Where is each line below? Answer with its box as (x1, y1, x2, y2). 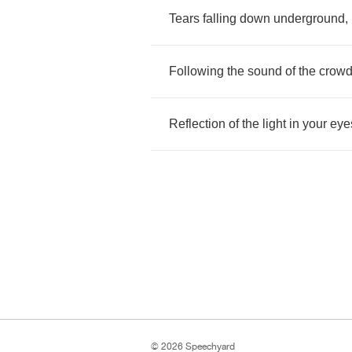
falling (203, 12, 236, 25)
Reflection (169, 117, 225, 130)
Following (169, 64, 224, 78)
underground (273, 12, 345, 25)
